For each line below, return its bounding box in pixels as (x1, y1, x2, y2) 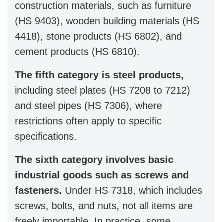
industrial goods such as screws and (15, 169, 189, 180)
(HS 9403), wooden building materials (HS (15, 15, 199, 26)
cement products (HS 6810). (15, 46, 140, 57)
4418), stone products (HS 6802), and (15, 30, 182, 42)
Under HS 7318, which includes (62, 184, 202, 196)
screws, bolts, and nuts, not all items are (15, 200, 193, 211)
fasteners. (15, 184, 62, 196)
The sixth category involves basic (15, 154, 173, 165)
